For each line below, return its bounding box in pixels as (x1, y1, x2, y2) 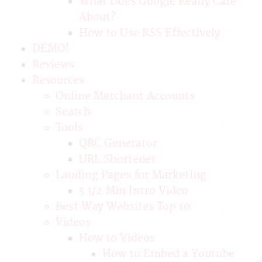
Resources (32, 74, 84, 87)
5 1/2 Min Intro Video (79, 184, 188, 198)
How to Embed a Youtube (102, 247, 235, 261)
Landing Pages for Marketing (56, 168, 206, 182)
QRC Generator (79, 137, 157, 150)
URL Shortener (79, 153, 156, 166)
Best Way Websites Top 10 (56, 200, 191, 213)
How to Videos (79, 232, 155, 245)
